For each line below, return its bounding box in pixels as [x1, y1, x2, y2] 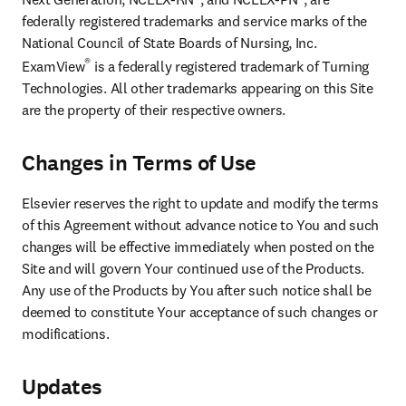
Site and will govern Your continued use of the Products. [22, 259, 365, 278]
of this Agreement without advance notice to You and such [22, 216, 380, 235]
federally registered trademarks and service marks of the [22, 11, 368, 30]
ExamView [22, 57, 85, 76]
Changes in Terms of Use [22, 149, 256, 179]
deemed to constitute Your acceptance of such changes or [22, 303, 378, 322]
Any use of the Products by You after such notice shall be [22, 281, 372, 300]
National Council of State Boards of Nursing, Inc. [22, 33, 317, 52]
